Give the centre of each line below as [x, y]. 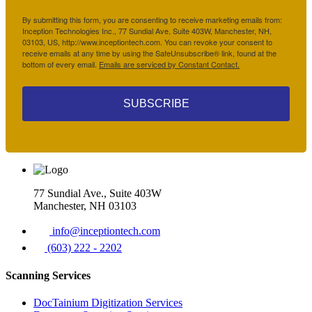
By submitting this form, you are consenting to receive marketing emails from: [152, 20]
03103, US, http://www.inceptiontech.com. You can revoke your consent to [147, 42]
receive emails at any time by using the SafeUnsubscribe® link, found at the [149, 53]
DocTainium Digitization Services [108, 302]
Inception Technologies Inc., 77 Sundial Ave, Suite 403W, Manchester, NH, [147, 31]
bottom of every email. [61, 64]
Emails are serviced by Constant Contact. [169, 64]
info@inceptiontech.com [105, 231]
